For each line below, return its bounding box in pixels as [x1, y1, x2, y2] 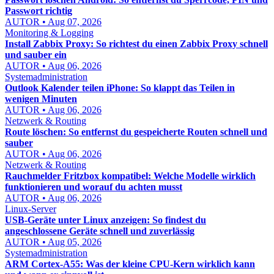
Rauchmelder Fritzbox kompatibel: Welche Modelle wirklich [5, 171, 256, 181]
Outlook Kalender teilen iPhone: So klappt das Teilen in [5, 83, 235, 93]
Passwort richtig [5, 6, 72, 16]
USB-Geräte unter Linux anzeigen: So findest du [5, 215, 206, 225]
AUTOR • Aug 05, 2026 [5, 237, 102, 247]
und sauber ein [5, 50, 67, 60]
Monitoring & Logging [5, 28, 94, 38]
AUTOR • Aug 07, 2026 [5, 17, 102, 27]
